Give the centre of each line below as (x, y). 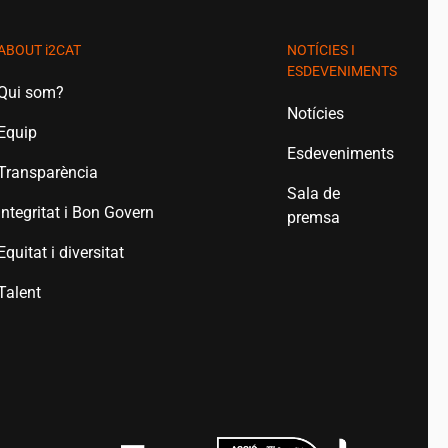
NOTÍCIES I (320, 50)
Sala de (313, 193)
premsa (313, 217)
